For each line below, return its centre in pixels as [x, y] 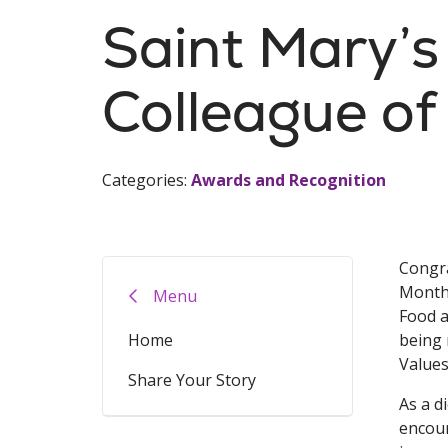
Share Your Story [192, 380]
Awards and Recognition [288, 180]
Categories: [146, 180]
